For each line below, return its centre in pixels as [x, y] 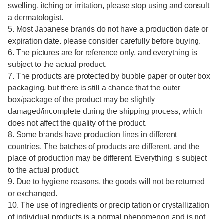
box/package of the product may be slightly [81, 100]
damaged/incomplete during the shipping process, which [105, 111]
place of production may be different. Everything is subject [107, 158]
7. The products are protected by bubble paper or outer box [109, 76]
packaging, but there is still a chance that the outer [94, 88]
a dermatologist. [35, 18]
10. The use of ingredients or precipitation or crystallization [109, 205]
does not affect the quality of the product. [77, 123]
